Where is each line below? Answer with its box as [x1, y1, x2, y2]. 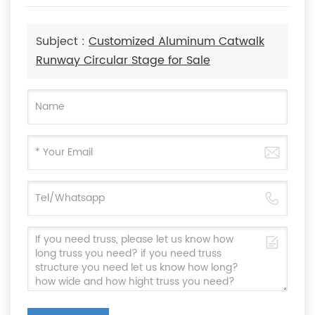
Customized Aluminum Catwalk [89, 32, 264, 51]
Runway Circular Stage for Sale [36, 51, 210, 70]
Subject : [36, 32, 89, 51]
